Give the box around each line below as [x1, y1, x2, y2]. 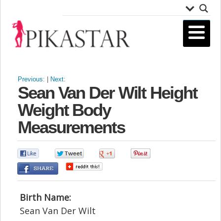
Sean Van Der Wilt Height [18, 82, 197, 102]
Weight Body [18, 100, 110, 119]
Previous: [18, 75, 45, 83]
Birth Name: [20, 191, 71, 203]
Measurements [18, 117, 125, 137]
